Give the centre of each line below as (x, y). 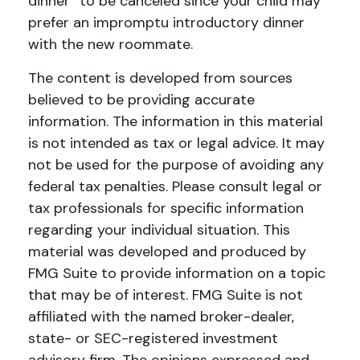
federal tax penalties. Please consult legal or (175, 186)
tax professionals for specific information (166, 208)
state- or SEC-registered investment (153, 338)
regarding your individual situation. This (159, 230)
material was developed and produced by (167, 252)
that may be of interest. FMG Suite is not (166, 295)
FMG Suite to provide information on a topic (177, 273)
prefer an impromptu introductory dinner (166, 22)
